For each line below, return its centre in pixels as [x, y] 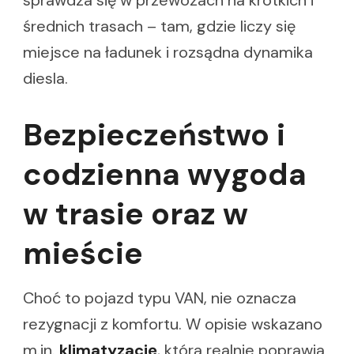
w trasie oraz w [136, 213]
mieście [83, 253]
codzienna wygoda [165, 174]
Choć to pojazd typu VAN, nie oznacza [160, 298]
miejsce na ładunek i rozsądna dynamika [168, 52]
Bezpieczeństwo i [154, 134]
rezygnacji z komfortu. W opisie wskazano [173, 324]
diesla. [45, 78]
